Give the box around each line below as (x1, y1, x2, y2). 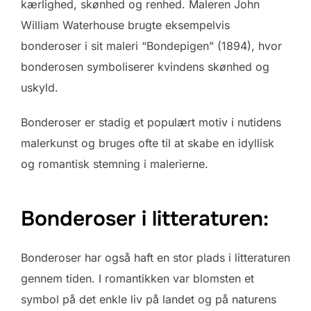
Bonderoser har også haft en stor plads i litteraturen (21, 251, 290, 265)
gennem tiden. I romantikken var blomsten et (21, 271, 254, 286)
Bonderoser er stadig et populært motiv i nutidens (21, 115, 281, 129)
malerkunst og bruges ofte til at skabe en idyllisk (21, 135, 274, 150)
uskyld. (21, 80, 58, 94)
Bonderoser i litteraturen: (21, 205, 269, 233)
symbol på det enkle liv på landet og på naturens (21, 292, 276, 307)
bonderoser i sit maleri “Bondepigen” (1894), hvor (21, 38, 282, 53)
